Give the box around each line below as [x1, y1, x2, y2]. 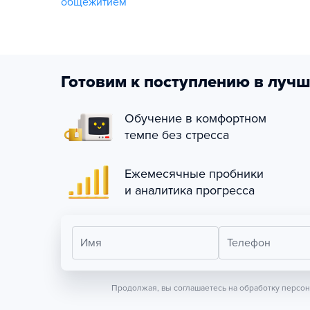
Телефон [226, 236, 271, 250]
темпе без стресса [125, 127, 229, 143]
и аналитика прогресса [125, 183, 255, 198]
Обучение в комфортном [125, 111, 266, 126]
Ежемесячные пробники [125, 166, 264, 181]
